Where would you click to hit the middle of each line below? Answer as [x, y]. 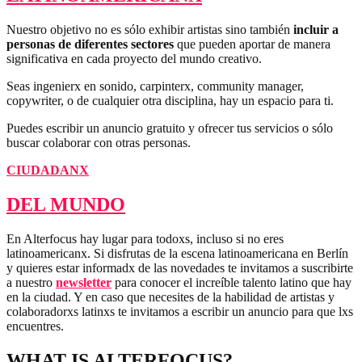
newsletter [84, 282]
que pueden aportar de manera [252, 44]
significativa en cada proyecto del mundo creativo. [134, 59]
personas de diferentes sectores [90, 44]
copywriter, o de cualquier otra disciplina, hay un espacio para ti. [170, 101]
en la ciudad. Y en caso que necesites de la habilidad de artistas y [170, 297]
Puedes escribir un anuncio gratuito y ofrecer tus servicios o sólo [170, 128]
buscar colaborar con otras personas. [99, 143]
